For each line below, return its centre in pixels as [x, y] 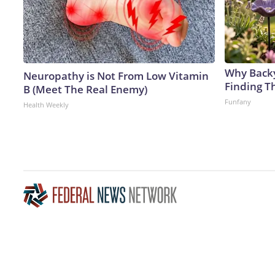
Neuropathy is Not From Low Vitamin [116, 76]
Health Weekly [46, 104]
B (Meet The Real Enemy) [85, 89]
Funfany [238, 101]
